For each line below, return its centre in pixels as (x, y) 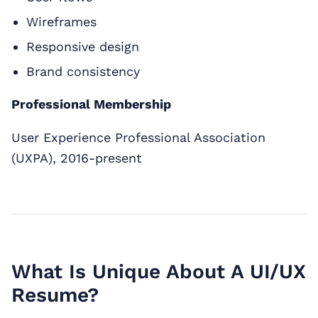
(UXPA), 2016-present (77, 158)
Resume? (55, 295)
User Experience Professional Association (138, 137)
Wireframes (61, 21)
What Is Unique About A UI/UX (159, 271)
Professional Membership (91, 104)
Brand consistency (83, 71)
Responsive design (82, 46)
